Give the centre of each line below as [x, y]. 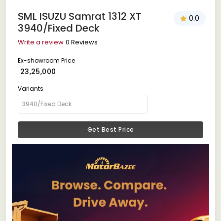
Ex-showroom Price [46, 60]
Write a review [41, 42]
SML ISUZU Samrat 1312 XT [80, 16]
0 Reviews [82, 42]
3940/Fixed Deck [59, 28]
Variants [31, 88]
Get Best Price [110, 129]
